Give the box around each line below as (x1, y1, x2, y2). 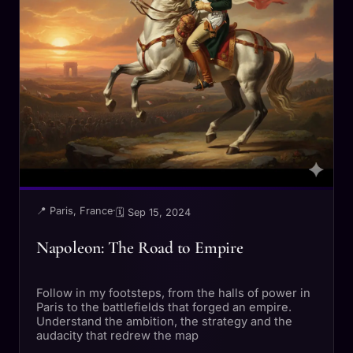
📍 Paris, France (35, 204, 113, 217)
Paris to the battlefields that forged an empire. (35, 299, 292, 314)
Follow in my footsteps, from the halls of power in (35, 285, 310, 300)
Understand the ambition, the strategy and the (35, 314, 292, 329)
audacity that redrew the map (35, 328, 199, 343)
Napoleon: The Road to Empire (35, 237, 243, 258)
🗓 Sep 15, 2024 (115, 206, 191, 218)
